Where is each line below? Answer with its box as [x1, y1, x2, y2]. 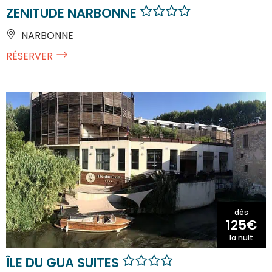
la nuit [229, 232, 253, 243]
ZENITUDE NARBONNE [6, 4, 140, 22]
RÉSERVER [6, 49, 53, 63]
